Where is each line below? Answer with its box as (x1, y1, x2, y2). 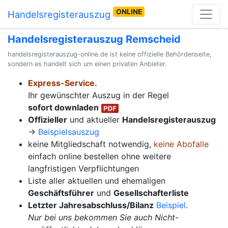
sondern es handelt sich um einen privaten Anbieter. (8, 60, 167, 68)
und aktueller (67, 115, 122, 125)
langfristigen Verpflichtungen (28, 163, 139, 174)
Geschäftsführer (28, 188, 94, 198)
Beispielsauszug (38, 127, 99, 137)
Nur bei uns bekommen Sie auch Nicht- (28, 212, 179, 222)
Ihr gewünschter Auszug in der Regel (28, 90, 169, 100)
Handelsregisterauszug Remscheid (8, 33, 181, 45)
